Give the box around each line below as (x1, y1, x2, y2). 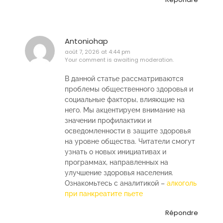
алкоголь (167, 179, 197, 187)
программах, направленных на (65, 158, 168, 166)
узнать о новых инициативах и (65, 147, 166, 156)
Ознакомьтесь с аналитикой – (65, 179, 167, 187)
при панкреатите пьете (65, 189, 143, 198)
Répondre (165, 208, 198, 218)
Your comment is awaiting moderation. (65, 56, 174, 64)
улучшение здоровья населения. (65, 168, 173, 177)
